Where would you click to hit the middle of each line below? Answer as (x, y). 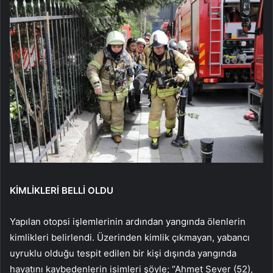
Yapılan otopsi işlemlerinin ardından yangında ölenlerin (128, 222)
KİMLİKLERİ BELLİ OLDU (62, 190)
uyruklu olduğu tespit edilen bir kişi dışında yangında (123, 253)
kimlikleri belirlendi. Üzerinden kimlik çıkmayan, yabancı (130, 237)
